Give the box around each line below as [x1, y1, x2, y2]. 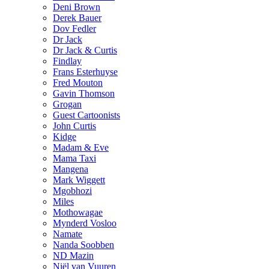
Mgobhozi [53, 186, 92, 196]
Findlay [53, 56, 82, 67]
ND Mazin [53, 250, 94, 261]
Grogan [53, 99, 82, 110]
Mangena [53, 164, 88, 175]
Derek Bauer [53, 13, 101, 23]
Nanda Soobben [53, 240, 114, 250]
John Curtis [53, 121, 96, 131]
